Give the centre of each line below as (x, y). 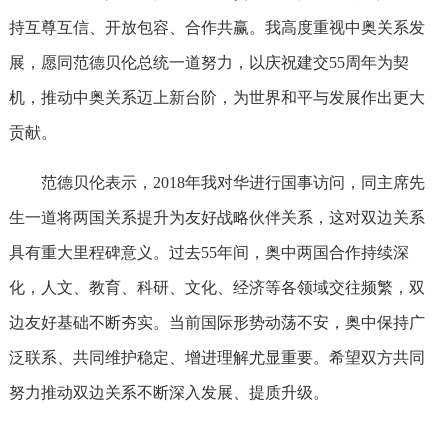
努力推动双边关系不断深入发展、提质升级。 (168, 392)
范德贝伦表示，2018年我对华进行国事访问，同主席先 (232, 182)
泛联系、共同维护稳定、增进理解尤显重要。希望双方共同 (216, 357)
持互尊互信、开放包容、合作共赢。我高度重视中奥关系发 (216, 27)
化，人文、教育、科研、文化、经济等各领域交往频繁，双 (216, 287)
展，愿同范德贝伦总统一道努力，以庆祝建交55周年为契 (208, 62)
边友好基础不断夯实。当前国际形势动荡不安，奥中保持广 (216, 322)
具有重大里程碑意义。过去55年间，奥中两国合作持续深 (208, 252)
